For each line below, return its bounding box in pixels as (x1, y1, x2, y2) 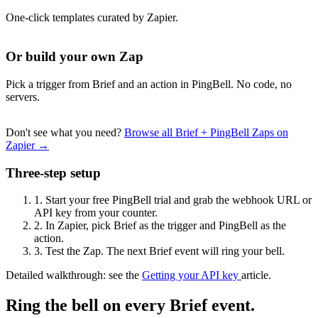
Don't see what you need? (6, 126, 124, 138)
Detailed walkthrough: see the (6, 269, 142, 282)
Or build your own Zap (6, 49, 143, 65)
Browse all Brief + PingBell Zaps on (124, 126, 288, 138)
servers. (6, 90, 40, 103)
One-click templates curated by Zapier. (6, 11, 178, 24)
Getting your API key (142, 269, 241, 282)
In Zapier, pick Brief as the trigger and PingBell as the (43, 219, 286, 232)
